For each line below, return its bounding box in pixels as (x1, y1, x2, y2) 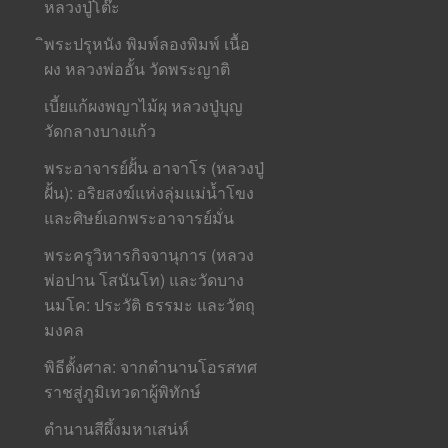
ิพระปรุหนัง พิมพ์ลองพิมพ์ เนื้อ (44, 32, 251, 55)
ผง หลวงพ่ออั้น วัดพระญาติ (44, 57, 231, 80)
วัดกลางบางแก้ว (44, 119, 157, 142)
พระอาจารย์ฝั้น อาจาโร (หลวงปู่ (44, 156, 265, 179)
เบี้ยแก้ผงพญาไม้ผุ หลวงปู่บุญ (44, 94, 244, 117)
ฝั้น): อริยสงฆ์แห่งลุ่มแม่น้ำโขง (44, 181, 255, 204)
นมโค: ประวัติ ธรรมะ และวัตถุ (44, 293, 256, 316)
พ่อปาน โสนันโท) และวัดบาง (44, 268, 245, 291)
